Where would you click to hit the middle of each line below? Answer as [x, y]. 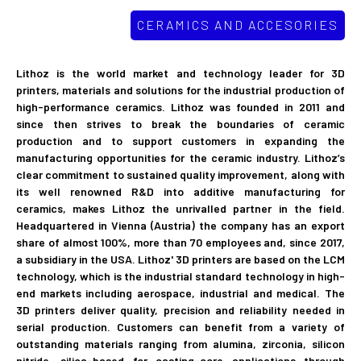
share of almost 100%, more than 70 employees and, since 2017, [180, 243]
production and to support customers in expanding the [180, 141]
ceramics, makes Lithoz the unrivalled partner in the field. [180, 209]
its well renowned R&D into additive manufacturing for [180, 192]
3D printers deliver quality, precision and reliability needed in [180, 310]
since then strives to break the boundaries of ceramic [180, 124]
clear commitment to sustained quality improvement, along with [180, 175]
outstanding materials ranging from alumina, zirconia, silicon [180, 344]
